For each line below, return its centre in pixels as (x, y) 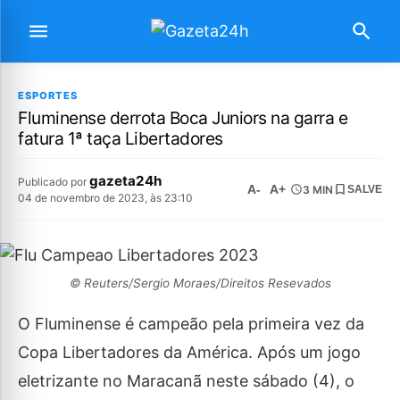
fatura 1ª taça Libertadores (121, 138)
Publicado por (54, 182)
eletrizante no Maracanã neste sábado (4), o (186, 381)
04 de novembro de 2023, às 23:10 (105, 198)
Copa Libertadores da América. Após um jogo (189, 352)
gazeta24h (125, 181)
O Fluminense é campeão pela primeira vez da (191, 324)
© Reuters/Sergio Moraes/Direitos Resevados (200, 283)
